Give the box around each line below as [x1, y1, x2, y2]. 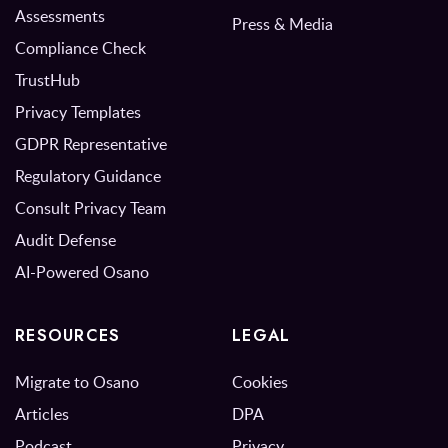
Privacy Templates [15, 101, 141, 124]
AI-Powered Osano [15, 261, 149, 284]
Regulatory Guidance [15, 165, 161, 188]
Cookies [232, 371, 288, 394]
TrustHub [15, 69, 80, 92]
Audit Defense [15, 229, 116, 252]
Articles [15, 403, 69, 426]
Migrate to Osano [15, 371, 139, 394]
